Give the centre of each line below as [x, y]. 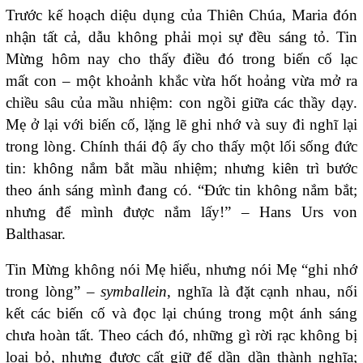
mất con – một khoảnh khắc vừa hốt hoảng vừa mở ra [181, 80]
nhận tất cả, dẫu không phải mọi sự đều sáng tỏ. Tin [181, 36]
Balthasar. [36, 233]
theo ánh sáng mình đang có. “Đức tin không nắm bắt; [181, 190]
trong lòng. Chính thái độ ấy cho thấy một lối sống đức [181, 146]
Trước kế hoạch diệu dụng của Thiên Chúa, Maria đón [181, 15]
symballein [134, 292]
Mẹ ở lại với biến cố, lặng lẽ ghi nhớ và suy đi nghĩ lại [181, 124]
